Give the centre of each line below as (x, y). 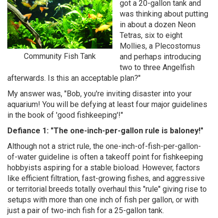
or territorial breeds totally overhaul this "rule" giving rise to (107, 189)
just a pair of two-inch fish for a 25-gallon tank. (86, 210)
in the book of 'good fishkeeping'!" (65, 115)
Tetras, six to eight (151, 35)
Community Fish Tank (60, 56)
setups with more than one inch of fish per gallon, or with (103, 200)
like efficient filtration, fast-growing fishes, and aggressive (106, 178)
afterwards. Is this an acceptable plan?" (74, 78)
